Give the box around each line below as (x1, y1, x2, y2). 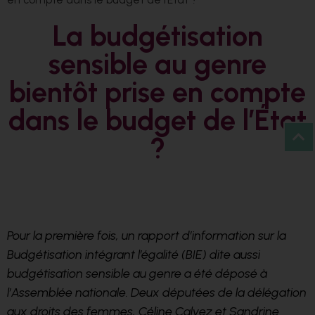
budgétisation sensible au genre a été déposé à (7, 266, 267, 282)
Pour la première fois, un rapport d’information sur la (7, 228, 286, 244)
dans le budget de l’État (8, 103, 307, 137)
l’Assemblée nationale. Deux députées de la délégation (7, 285, 307, 301)
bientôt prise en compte (9, 75, 306, 109)
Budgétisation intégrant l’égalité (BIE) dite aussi (7, 247, 260, 263)
